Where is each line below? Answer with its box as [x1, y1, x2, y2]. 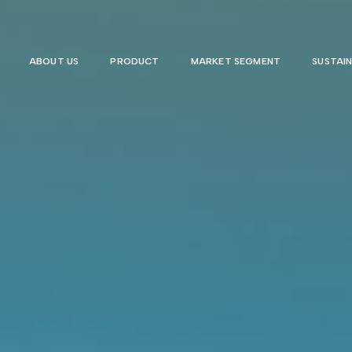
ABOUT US [28, 55, 79, 67]
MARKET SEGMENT [190, 55, 281, 67]
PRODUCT [110, 55, 159, 67]
